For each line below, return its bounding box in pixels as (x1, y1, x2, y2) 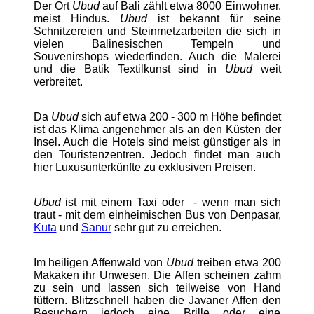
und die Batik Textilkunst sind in (33, 62, 225, 75)
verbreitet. (33, 75, 83, 88)
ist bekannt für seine (146, 12, 281, 25)
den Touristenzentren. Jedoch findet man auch (33, 148, 281, 161)
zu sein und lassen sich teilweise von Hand (33, 281, 281, 294)
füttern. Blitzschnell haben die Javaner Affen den (33, 294, 281, 306)
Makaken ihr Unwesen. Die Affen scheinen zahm (33, 268, 281, 281)
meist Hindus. (33, 12, 120, 25)
